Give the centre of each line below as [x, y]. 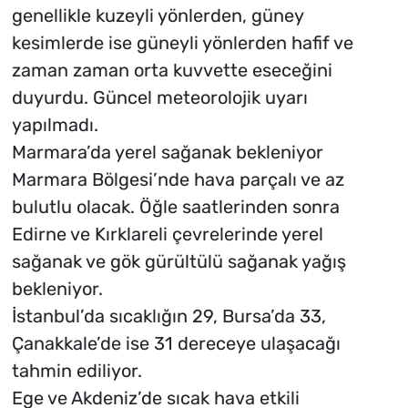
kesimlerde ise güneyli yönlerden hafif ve [182, 42]
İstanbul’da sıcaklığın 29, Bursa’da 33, [168, 316]
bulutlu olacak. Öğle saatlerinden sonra [175, 206]
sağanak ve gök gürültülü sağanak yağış [178, 261]
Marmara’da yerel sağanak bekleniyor [167, 152]
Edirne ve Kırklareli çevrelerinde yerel [167, 234]
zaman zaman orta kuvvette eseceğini [172, 70]
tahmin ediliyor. [76, 370]
